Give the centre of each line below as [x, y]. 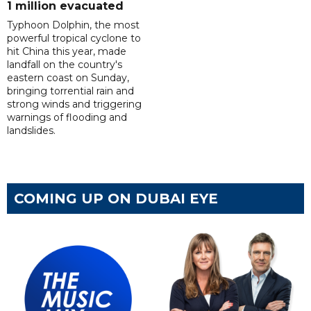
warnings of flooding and [67, 118]
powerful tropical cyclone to [74, 39]
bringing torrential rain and [70, 91]
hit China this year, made [67, 52]
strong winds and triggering [74, 104]
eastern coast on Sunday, [68, 78]
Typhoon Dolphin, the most [73, 25]
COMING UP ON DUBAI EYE [116, 199]
